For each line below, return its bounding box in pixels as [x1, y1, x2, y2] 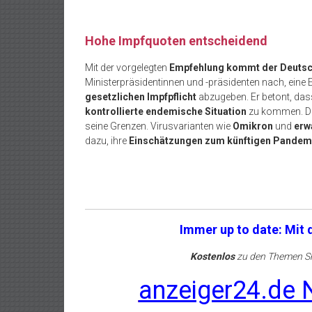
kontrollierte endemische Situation [85, 106, 247, 117]
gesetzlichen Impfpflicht [85, 91, 196, 102]
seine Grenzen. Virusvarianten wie [85, 120, 233, 132]
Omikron [233, 120, 273, 132]
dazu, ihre [85, 135, 129, 146]
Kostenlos [189, 251, 235, 262]
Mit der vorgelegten [85, 62, 169, 73]
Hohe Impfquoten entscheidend [85, 33, 267, 48]
